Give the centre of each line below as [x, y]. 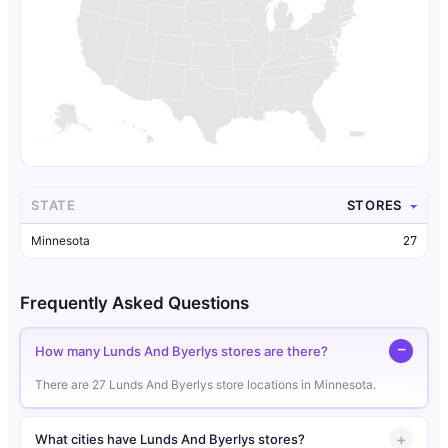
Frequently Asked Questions [134, 303]
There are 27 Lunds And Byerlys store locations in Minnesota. [205, 385]
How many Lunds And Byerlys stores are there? [181, 350]
